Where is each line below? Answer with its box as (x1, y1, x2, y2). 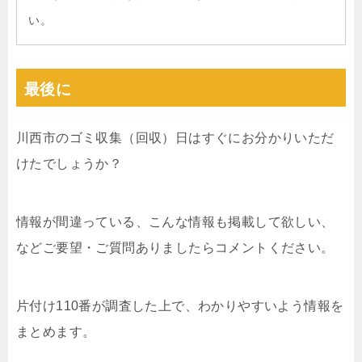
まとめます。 (16, 324, 96, 339)
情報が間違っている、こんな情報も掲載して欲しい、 (16, 214, 335, 229)
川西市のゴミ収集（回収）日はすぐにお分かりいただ (16, 130, 335, 145)
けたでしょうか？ (16, 156, 123, 170)
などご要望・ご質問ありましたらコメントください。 (16, 240, 335, 255)
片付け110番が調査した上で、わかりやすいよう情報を (16, 298, 344, 313)
